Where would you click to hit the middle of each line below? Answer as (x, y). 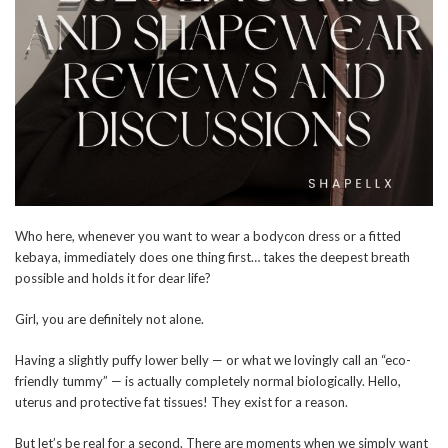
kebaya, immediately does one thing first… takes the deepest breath (212, 257)
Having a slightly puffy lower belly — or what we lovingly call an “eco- (213, 360)
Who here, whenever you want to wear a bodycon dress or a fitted (208, 236)
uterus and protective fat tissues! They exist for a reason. (181, 402)
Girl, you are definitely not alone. (109, 319)
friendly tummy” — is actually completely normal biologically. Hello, (208, 381)
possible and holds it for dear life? (113, 278)
